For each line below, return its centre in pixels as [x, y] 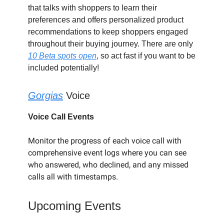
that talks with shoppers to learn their [92, 7]
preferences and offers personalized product [106, 19]
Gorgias [45, 95]
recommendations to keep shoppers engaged [108, 31]
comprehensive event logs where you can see [107, 152]
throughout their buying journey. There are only [110, 43]
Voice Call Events [61, 116]
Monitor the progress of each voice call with [105, 140]
